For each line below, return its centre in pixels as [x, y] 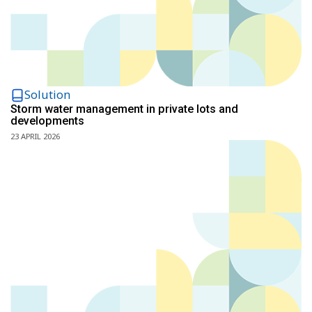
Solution [47, 94]
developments [47, 120]
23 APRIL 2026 [35, 136]
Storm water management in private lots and [124, 109]
